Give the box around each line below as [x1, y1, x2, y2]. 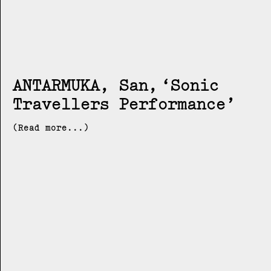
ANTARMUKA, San [13, 74, 148, 95]
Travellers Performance [13, 93, 226, 114]
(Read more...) [13, 122, 89, 133]
